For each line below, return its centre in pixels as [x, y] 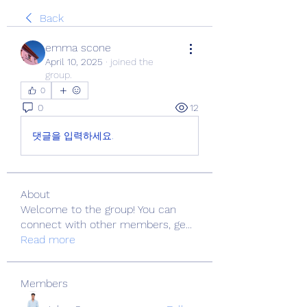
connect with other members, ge [103, 224]
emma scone [78, 48]
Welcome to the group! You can [98, 209]
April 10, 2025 [74, 62]
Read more [48, 240]
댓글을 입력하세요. [73, 135]
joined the [132, 62]
